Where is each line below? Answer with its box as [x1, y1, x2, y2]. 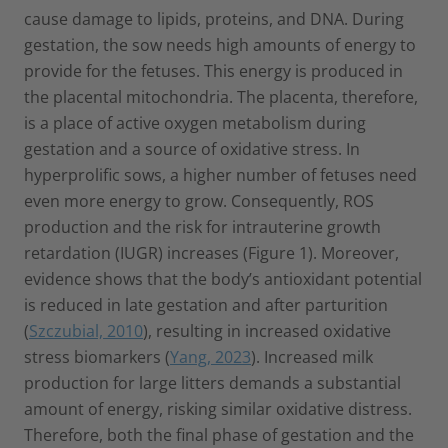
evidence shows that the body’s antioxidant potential [24, 267, 422, 290]
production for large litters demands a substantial [24, 371, 401, 394]
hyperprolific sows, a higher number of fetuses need [24, 163, 417, 186]
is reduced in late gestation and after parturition [24, 293, 388, 316]
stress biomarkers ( [24, 345, 170, 368]
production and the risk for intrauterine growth [24, 215, 381, 238]
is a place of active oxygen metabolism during [24, 111, 366, 134]
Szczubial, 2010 [29, 319, 143, 342]
